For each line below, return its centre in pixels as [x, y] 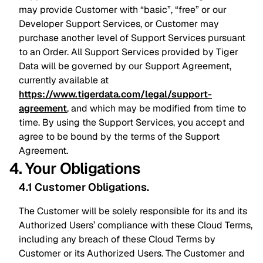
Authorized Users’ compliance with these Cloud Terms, [136, 225]
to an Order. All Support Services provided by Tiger [129, 52]
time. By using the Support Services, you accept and [132, 122]
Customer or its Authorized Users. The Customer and [132, 253]
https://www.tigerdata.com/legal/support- [115, 94]
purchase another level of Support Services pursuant [132, 38]
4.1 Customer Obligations [83, 187]
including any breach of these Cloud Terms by [117, 239]
